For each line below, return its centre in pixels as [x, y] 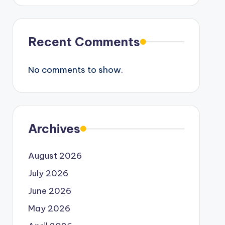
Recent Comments [84, 42]
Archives [54, 129]
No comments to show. [75, 70]
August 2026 [55, 156]
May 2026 [49, 209]
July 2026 [48, 174]
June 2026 [49, 191]
